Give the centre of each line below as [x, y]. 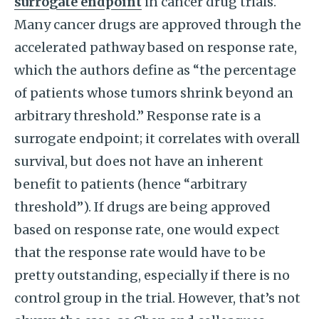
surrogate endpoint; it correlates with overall [157, 138]
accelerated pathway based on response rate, [156, 47]
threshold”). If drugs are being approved [142, 207]
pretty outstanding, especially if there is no [152, 275]
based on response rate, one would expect [147, 230]
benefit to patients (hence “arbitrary [130, 184]
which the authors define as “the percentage [155, 70]
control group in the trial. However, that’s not [157, 298]
